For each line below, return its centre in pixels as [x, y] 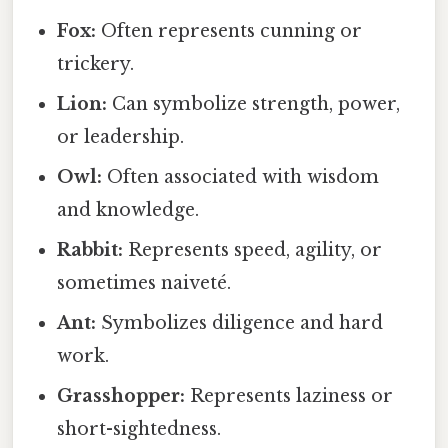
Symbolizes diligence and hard [240, 322]
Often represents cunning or [229, 30]
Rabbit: [90, 249]
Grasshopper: [121, 395]
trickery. [96, 63]
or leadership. [121, 136]
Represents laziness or [289, 395]
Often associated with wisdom [241, 176]
